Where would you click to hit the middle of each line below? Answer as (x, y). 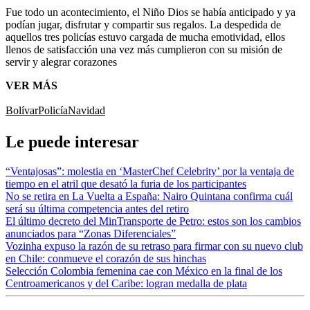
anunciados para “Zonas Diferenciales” (91, 233)
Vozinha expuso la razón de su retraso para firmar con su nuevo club (154, 246)
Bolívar (22, 110)
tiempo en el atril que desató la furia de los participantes (126, 183)
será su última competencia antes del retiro (97, 208)
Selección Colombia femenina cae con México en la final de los (144, 271)
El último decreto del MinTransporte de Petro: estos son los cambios (153, 221)
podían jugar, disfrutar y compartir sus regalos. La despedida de (143, 24)
